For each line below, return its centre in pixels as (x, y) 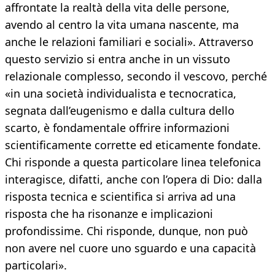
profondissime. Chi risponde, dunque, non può (126, 231)
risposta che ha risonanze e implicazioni (109, 214)
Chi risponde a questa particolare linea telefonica (133, 162)
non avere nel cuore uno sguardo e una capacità (130, 248)
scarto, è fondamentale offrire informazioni (117, 128)
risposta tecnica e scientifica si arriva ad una (120, 197)
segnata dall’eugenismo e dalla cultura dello (120, 111)
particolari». (36, 265)
